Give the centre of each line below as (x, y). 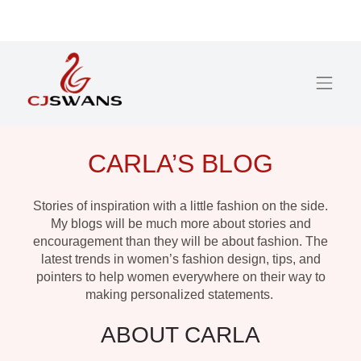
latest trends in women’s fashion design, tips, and (180, 259)
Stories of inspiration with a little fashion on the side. (180, 205)
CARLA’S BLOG (180, 163)
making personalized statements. (180, 294)
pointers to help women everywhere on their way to (180, 276)
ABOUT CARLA (180, 334)
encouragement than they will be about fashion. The (180, 241)
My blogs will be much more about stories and (180, 223)
